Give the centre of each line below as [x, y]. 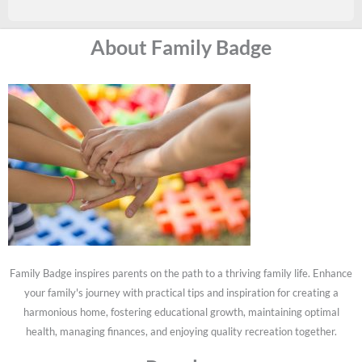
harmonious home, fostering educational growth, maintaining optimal [181, 311]
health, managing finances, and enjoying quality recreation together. [181, 331]
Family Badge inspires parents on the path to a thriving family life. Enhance [181, 273]
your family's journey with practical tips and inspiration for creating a [181, 292]
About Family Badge [181, 47]
